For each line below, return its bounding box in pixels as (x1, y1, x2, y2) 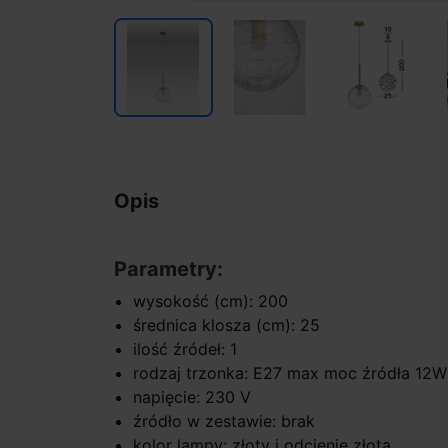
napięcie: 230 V (133, 386, 252, 407)
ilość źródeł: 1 (133, 338, 238, 359)
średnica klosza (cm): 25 (133, 314, 321, 335)
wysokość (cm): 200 (133, 290, 289, 311)
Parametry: (114, 256, 223, 281)
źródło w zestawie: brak (133, 410, 316, 431)
